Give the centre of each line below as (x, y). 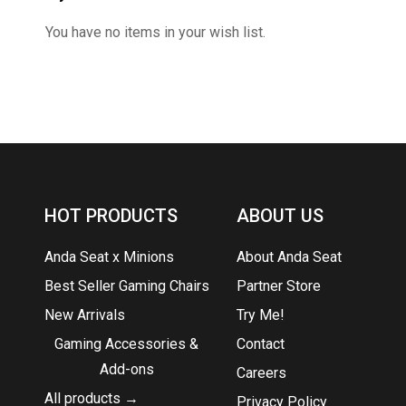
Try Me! (261, 315)
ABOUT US (280, 216)
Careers (262, 373)
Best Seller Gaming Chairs (126, 286)
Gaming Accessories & (127, 344)
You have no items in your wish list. (155, 32)
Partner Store (279, 286)
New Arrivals (84, 315)
